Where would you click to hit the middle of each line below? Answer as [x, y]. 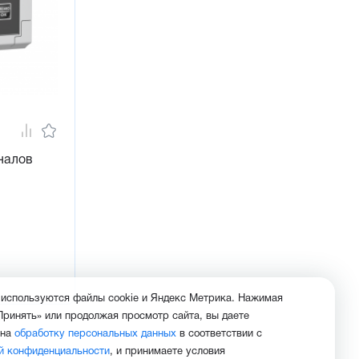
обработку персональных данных [95, 335]
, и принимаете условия [167, 352]
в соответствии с [219, 335]
